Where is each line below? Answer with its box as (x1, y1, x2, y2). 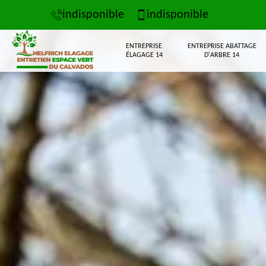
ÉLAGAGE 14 (125, 51, 163, 59)
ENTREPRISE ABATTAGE (187, 42, 256, 50)
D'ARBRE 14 (204, 51, 240, 59)
